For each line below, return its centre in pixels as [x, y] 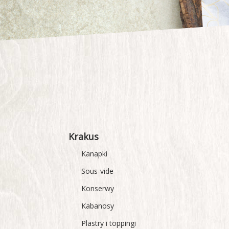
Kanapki [95, 153]
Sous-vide [98, 171]
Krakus [84, 136]
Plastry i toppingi [109, 223]
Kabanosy [98, 205]
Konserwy [98, 188]
